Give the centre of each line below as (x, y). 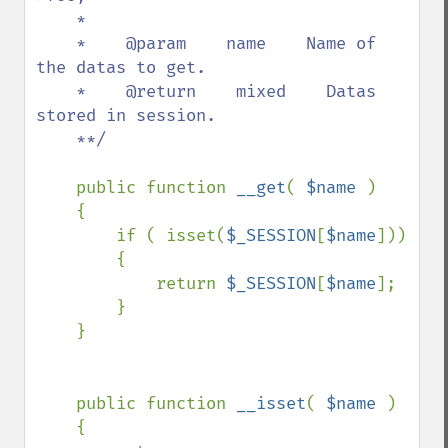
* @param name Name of (56, 43)
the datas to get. (121, 67)
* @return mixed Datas (56, 91)
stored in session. (126, 115)
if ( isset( (171, 235)
